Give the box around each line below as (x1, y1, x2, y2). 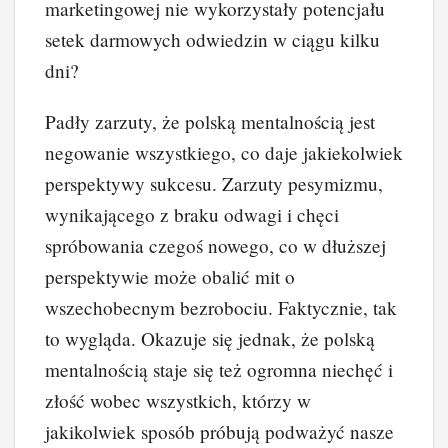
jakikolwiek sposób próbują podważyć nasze (45, 418, 394, 444)
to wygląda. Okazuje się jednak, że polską (45, 325, 375, 351)
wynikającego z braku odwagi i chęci (45, 201, 339, 227)
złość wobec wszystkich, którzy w (45, 387, 311, 413)
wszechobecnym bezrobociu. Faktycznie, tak (45, 294, 397, 320)
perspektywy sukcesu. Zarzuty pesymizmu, (45, 170, 383, 196)
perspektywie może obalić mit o (45, 263, 295, 289)
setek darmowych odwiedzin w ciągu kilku (45, 26, 380, 52)
